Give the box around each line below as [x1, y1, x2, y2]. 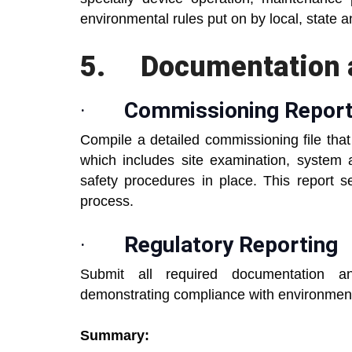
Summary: [80, 328, 149, 344]
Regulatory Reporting [124, 232, 338, 258]
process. [80, 193, 134, 210]
